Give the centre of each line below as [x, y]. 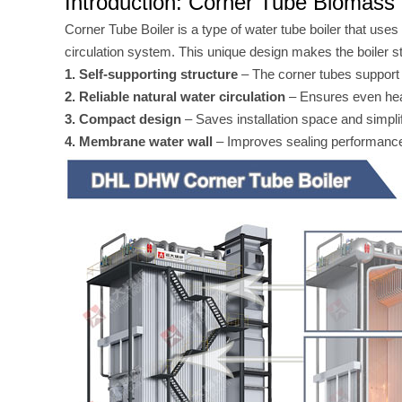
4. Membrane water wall [139, 141]
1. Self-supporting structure [151, 74]
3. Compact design [123, 119]
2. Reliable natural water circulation [175, 96]
